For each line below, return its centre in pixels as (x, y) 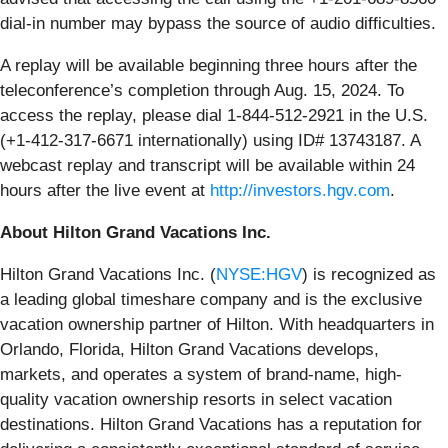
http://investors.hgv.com (300, 190)
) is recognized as (369, 274)
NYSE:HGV (259, 274)
